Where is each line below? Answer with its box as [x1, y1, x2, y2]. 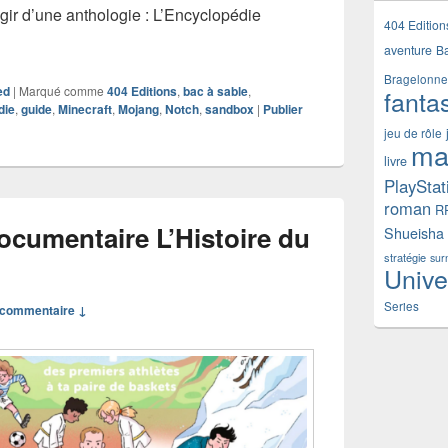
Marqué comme [19, 81, 104, 99]
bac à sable [183, 81, 248, 100]
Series [384, 298, 419, 314]
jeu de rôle [384, 124, 442, 141]
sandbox [205, 99, 254, 118]
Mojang [118, 99, 159, 118]
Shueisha [384, 223, 444, 243]
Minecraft [58, 99, 112, 118]
